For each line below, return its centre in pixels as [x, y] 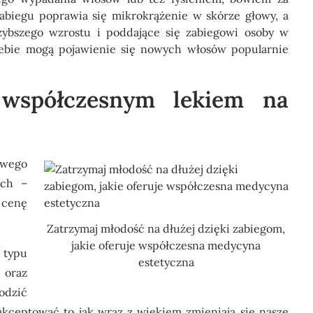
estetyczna [166, 262]
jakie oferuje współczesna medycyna [166, 245]
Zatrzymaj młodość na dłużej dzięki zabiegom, [166, 228]
